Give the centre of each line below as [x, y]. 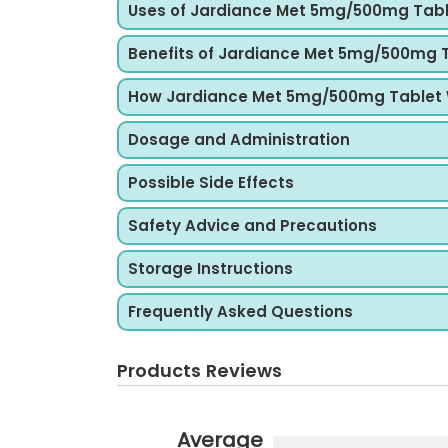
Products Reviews [199, 370]
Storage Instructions [210, 268]
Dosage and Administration [239, 139]
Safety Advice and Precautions [252, 225]
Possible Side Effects [211, 182]
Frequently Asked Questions [240, 311]
